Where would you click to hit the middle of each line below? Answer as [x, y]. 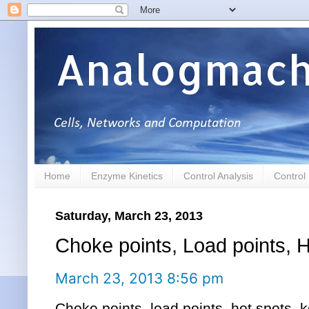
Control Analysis [218, 176]
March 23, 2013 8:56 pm [139, 279]
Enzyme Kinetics [127, 176]
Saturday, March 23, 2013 [129, 216]
